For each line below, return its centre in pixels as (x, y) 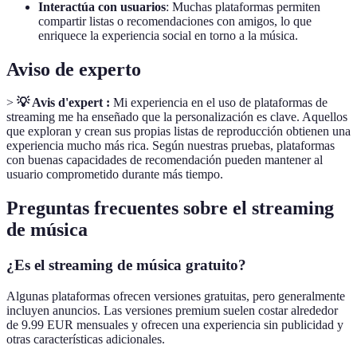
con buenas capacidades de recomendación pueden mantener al (165, 160)
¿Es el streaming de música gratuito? (126, 265)
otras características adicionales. (86, 339)
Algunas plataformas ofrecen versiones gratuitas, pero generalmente (176, 296)
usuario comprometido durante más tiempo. (115, 175)
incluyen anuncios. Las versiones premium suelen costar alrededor (172, 310)
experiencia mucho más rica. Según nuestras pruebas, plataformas (171, 146)
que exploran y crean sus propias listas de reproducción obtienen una (178, 131)
